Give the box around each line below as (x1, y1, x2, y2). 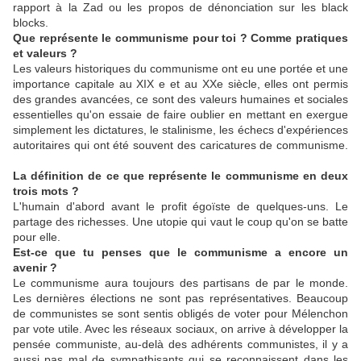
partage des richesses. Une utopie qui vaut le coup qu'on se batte (13, 215, 348, 229)
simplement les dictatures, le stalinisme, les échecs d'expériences (13, 123, 348, 137)
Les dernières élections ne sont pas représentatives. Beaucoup (13, 292, 348, 305)
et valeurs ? (13, 47, 77, 60)
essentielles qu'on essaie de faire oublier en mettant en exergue (13, 108, 348, 122)
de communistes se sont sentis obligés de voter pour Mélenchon (13, 307, 348, 321)
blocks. (13, 16, 52, 30)
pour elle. (13, 230, 60, 244)
